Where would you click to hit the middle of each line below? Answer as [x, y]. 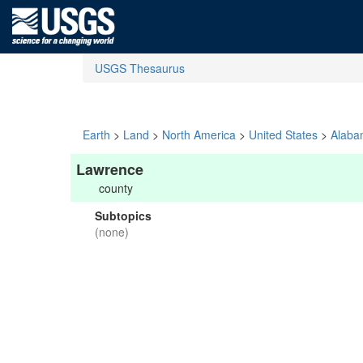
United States [283, 135]
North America [199, 135]
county [116, 188]
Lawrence [110, 169]
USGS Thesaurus [140, 68]
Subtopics [123, 216]
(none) [112, 232]
